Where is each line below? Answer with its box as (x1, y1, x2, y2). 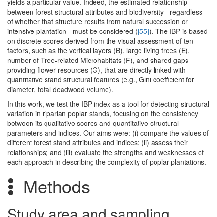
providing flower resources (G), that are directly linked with (7, 65, 186, 75)
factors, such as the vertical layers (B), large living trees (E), (7, 46, 190, 56)
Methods (18, 173, 95, 199)
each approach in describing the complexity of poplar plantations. (7, 157, 206, 167)
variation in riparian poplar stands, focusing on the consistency (7, 108, 198, 119)
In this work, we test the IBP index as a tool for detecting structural (7, 99, 209, 109)
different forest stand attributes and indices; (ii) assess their (7, 138, 188, 148)
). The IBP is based (149, 26, 208, 36)
